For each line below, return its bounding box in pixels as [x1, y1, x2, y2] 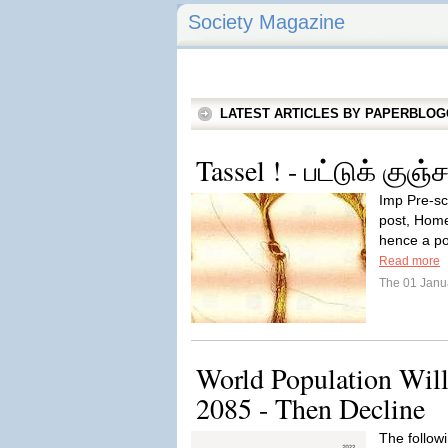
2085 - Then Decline [196, 389, 425, 427]
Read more [379, 254, 440, 268]
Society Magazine [188, 11, 345, 33]
